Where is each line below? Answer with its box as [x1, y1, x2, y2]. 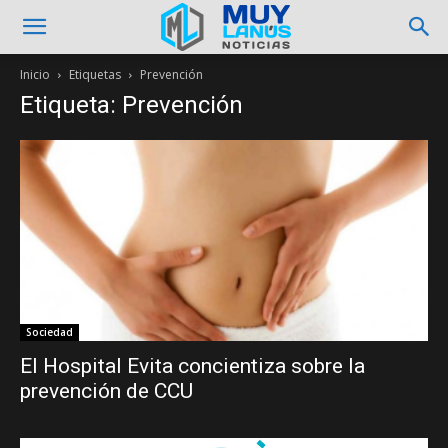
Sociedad [26, 325, 73, 340]
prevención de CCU [20, 379, 193, 404]
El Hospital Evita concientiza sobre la [20, 354, 365, 379]
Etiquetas [69, 66, 121, 83]
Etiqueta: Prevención [20, 91, 243, 119]
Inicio [20, 66, 50, 83]
